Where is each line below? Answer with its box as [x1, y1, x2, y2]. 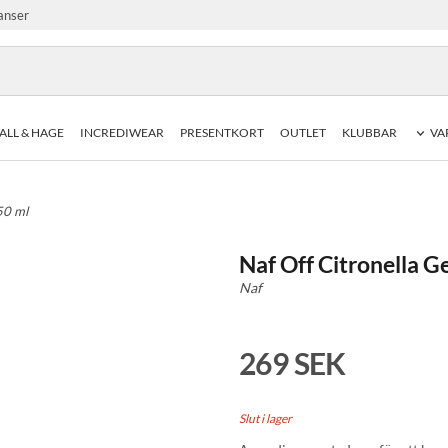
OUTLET [280, 125, 326, 141]
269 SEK [239, 345, 346, 382]
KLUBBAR [342, 125, 397, 141]
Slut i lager [239, 411, 292, 427]
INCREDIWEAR [80, 125, 164, 141]
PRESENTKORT [180, 125, 264, 141]
